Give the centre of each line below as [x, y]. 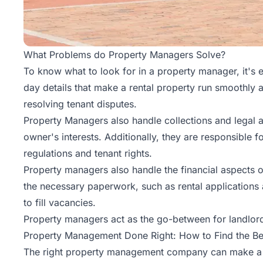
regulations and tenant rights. [88, 154]
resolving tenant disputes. [80, 104]
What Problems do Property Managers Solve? [124, 55]
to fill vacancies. [60, 203]
